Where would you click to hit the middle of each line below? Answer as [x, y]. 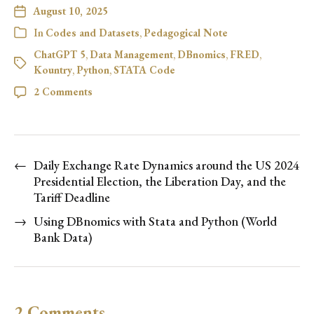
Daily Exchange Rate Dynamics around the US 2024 [166, 165]
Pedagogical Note [186, 32]
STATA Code [144, 69]
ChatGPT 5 [60, 54]
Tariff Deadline [72, 197]
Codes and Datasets [93, 32]
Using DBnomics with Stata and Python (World [155, 221]
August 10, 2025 [70, 11]
